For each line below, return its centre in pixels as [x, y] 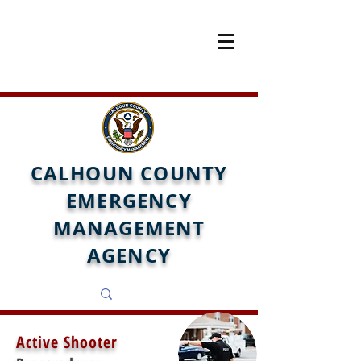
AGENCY [129, 255]
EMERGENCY [129, 201]
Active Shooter [67, 342]
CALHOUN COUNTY [129, 173]
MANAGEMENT [129, 228]
